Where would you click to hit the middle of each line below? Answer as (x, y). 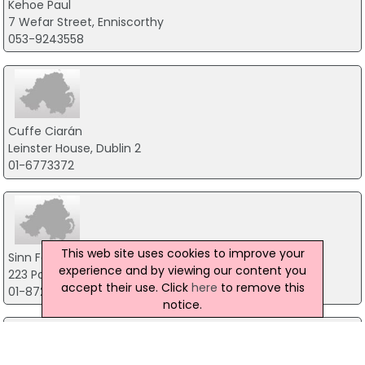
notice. (182, 304)
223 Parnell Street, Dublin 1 (81, 274)
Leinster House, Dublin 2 (74, 149)
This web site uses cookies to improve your (182, 253)
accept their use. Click (126, 287)
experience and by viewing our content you (182, 270)
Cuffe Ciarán (45, 132)
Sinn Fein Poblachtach (70, 257)
